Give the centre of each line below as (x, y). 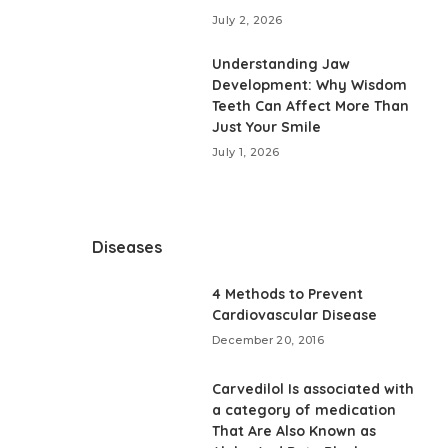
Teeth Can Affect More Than (311, 106)
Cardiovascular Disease (295, 315)
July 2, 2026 (247, 20)
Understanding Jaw (281, 64)
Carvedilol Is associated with (313, 389)
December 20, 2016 (268, 340)
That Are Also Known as (294, 431)
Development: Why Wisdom (310, 85)
